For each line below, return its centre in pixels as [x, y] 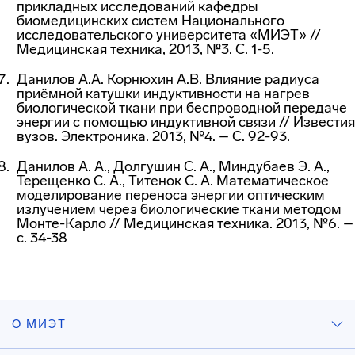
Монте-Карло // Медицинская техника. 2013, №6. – [185, 223]
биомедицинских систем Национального [151, 21]
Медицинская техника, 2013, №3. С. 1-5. [145, 49]
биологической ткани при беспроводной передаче [182, 108]
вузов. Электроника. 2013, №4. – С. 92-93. [153, 136]
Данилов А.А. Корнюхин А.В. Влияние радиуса [168, 79]
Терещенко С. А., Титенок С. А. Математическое [173, 181]
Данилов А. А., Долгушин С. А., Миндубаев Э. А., [173, 166]
